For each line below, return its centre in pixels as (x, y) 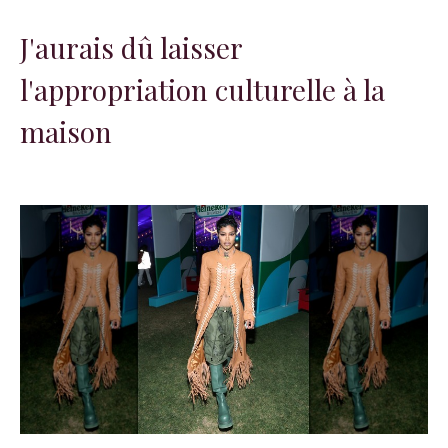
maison (66, 131)
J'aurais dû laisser (131, 47)
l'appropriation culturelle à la (202, 89)
